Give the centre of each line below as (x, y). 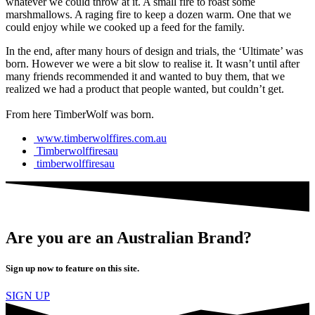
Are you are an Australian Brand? (129, 238)
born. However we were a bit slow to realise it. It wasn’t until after (153, 64)
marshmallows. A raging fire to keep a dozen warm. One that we (148, 14)
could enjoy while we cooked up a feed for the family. (125, 27)
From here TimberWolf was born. (80, 114)
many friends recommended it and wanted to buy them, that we (145, 76)
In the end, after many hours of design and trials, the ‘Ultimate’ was (154, 51)
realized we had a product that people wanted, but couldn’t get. (145, 89)
